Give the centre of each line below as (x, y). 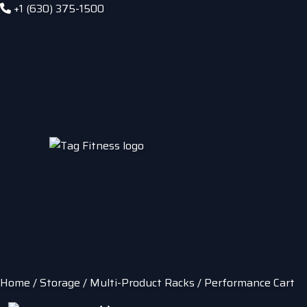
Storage (60, 283)
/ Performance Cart (245, 283)
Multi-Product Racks (142, 283)
